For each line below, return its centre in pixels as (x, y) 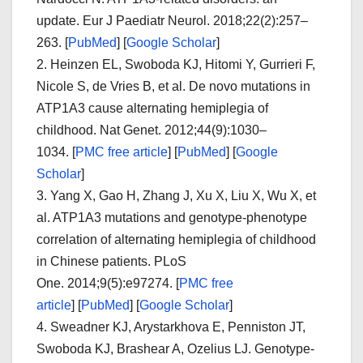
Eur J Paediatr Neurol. (148, 20)
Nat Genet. (132, 130)
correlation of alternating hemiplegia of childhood (176, 239)
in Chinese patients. (95, 261)
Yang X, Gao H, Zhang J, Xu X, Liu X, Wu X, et (183, 195)
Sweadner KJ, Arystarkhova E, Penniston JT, (178, 327)
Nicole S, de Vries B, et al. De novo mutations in (173, 86)
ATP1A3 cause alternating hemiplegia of (152, 108)
